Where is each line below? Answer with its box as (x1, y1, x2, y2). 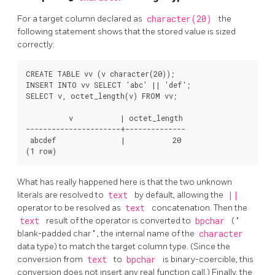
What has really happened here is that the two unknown (17, 176, 232, 187)
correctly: (17, 39, 55, 50)
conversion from (17, 254, 85, 265)
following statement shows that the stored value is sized (17, 26, 236, 37)
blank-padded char (17, 228, 93, 239)
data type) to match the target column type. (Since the (17, 241, 230, 252)
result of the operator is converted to (46, 215, 193, 226)
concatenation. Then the (152, 202, 247, 213)
